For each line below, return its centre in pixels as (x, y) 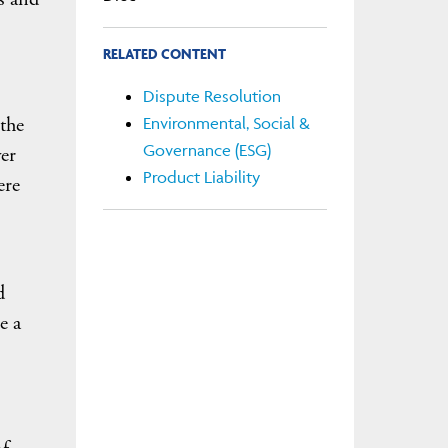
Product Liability (201, 177)
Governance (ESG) (206, 150)
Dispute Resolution (211, 96)
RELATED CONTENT (164, 53)
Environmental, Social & (226, 123)
